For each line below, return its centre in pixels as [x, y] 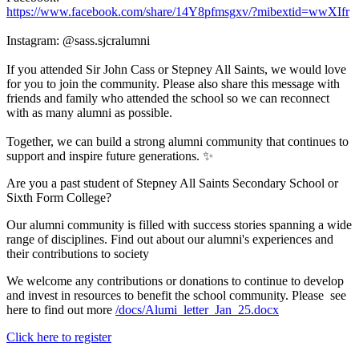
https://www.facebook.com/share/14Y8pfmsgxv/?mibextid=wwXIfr [178, 12]
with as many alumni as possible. [89, 113]
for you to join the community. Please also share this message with [173, 84]
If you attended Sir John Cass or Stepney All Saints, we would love [176, 70]
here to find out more [61, 310]
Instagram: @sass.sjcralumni [78, 41]
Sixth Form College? [59, 198]
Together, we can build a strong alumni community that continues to [177, 142]
